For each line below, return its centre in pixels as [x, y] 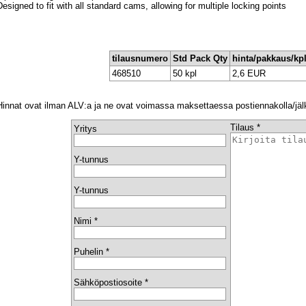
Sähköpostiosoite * [111, 283]
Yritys [85, 129]
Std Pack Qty [200, 59]
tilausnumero [140, 59]
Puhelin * [92, 252]
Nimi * [86, 221]
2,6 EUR [249, 74]
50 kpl [184, 74]
